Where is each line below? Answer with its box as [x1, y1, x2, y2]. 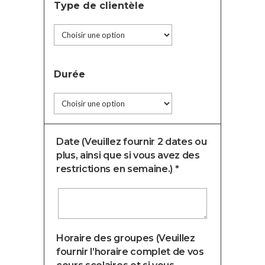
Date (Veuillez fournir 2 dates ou [56, 136, 207, 147]
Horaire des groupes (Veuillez [56, 232, 195, 244]
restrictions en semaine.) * [56, 163, 179, 174]
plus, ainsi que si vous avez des [56, 150, 200, 161]
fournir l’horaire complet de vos [56, 246, 204, 257]
